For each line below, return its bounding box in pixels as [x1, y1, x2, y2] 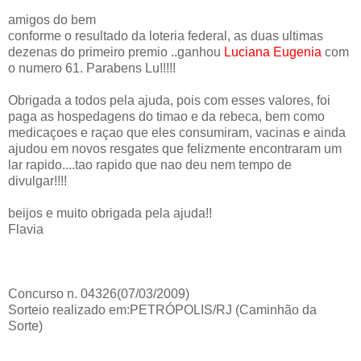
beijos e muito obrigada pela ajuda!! [8, 206, 212, 221]
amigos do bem [8, 13, 96, 27]
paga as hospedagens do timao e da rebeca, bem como [8, 110, 325, 124]
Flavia [8, 222, 44, 237]
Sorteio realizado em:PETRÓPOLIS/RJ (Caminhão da [8, 303, 317, 317]
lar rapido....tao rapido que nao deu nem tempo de [8, 158, 292, 172]
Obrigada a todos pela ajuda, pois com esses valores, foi [8, 93, 330, 108]
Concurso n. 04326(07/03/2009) [8, 287, 189, 301]
